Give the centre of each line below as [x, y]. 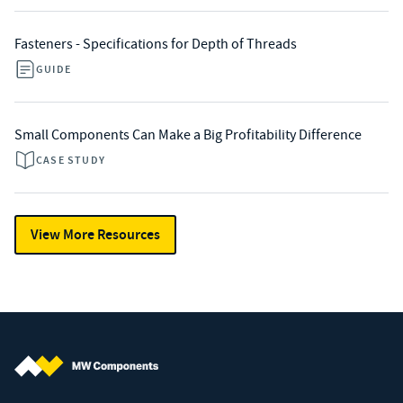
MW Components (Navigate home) [116, 387]
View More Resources [95, 234]
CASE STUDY [71, 160]
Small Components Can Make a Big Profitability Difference [188, 135]
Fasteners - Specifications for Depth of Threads [156, 44]
